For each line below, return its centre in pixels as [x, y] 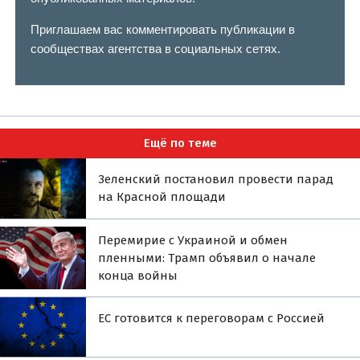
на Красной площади [162, 196]
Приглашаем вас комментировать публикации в [162, 29]
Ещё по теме [180, 143]
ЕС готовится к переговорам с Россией [212, 319]
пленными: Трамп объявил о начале [207, 258]
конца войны [138, 276]
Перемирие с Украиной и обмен [193, 241]
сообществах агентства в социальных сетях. [155, 48]
